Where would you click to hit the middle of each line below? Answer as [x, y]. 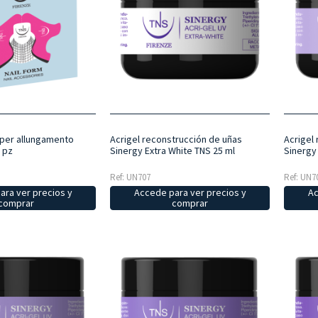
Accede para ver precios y [190, 192]
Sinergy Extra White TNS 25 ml [172, 150]
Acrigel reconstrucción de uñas [176, 139]
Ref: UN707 [130, 177]
